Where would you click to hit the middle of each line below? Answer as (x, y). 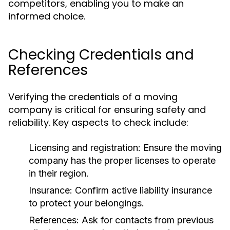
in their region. (59, 173)
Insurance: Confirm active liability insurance (120, 190)
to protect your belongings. (87, 203)
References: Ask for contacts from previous (121, 220)
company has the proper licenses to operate (122, 160)
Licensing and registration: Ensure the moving (125, 148)
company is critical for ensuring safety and (107, 110)
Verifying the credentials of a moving (93, 97)
